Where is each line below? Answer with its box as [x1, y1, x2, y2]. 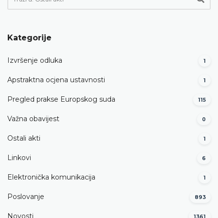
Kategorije [7, 33, 52, 42]
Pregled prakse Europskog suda [7, 95, 115, 104]
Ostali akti [7, 134, 40, 143]
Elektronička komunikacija [7, 173, 95, 182]
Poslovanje [7, 192, 44, 201]
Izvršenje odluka [7, 56, 62, 65]
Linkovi [7, 153, 31, 163]
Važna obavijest [7, 114, 59, 124]
